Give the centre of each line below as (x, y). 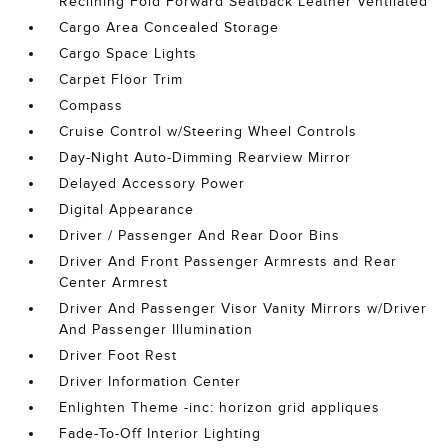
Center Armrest (114, 282)
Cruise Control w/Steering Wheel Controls (208, 131)
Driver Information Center (150, 381)
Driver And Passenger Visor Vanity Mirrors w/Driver (243, 308)
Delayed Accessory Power (152, 183)
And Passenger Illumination (156, 329)
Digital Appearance (127, 209)
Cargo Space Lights (128, 53)
